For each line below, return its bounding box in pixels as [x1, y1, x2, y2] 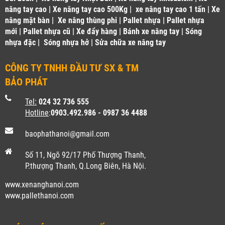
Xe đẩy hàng [76, 26, 117, 36]
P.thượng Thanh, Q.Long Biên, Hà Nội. [25, 161, 146, 171]
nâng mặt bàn [5, 15, 50, 25]
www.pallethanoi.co [5, 190, 68, 200]
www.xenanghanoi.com [5, 179, 79, 189]
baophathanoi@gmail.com [25, 129, 109, 139]
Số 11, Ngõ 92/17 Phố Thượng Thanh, [25, 150, 146, 160]
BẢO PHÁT [5, 75, 48, 88]
